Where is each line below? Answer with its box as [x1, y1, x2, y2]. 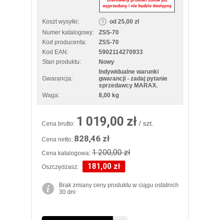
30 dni [59, 188, 76, 195]
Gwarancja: [42, 75, 73, 82]
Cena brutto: [42, 120, 76, 127]
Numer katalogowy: [42, 28, 94, 36]
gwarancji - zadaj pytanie [99, 75, 167, 82]
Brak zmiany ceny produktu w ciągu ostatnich [59, 181, 179, 189]
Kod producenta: [42, 38, 86, 46]
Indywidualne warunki [99, 68, 159, 75]
